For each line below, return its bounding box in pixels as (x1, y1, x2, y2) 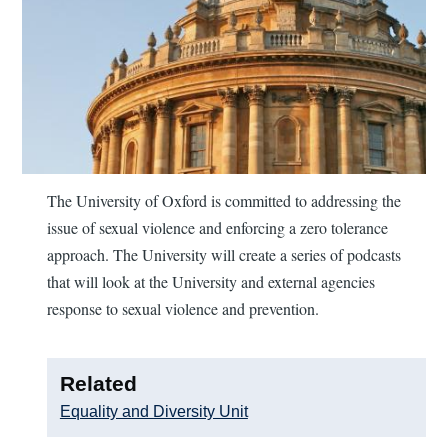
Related (59, 371, 137, 396)
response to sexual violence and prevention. (47, 298, 320, 320)
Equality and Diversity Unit (59, 402, 248, 420)
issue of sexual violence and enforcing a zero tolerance (47, 217, 389, 239)
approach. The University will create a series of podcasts (47, 244, 402, 266)
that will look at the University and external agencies (47, 271, 376, 293)
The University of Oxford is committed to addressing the (47, 190, 402, 212)
